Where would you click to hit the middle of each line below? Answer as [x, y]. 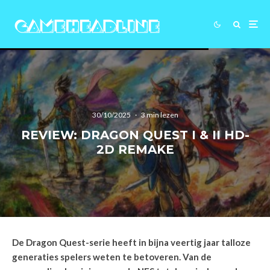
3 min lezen [159, 115]
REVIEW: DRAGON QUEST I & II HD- [135, 135]
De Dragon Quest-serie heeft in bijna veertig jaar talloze [131, 242]
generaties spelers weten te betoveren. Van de [112, 257]
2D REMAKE [135, 149]
